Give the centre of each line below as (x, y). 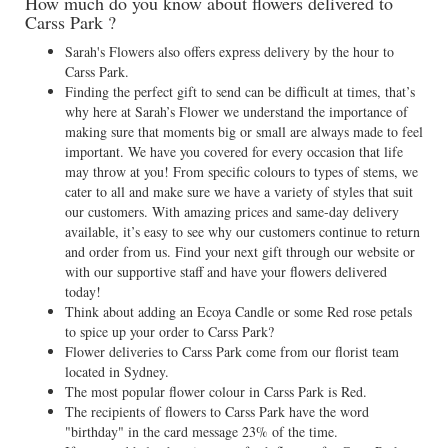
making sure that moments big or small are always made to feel (244, 131)
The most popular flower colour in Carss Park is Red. (216, 391)
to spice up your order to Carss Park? (169, 331)
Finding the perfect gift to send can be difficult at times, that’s (240, 91)
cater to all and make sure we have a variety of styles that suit (239, 191)
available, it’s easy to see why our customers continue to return (242, 231)
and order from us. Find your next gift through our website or (240, 251)
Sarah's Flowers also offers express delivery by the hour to (229, 51)
